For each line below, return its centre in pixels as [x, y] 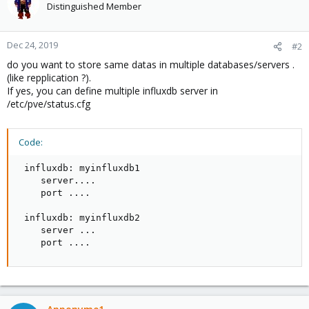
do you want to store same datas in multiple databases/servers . [151, 64]
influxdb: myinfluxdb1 [79, 168]
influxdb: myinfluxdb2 [79, 218]
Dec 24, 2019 [32, 45]
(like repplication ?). [49, 78]
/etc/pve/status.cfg [49, 104]
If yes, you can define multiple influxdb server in [112, 91]
